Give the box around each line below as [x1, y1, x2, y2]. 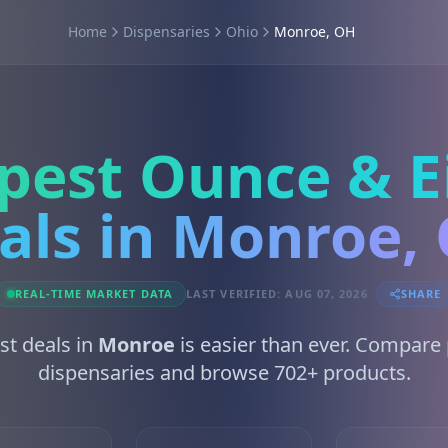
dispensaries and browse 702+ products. [37, 359, 411, 386]
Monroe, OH [274, 22, 355, 41]
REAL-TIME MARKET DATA [14, 286, 173, 301]
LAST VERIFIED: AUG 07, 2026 [185, 286, 368, 301]
